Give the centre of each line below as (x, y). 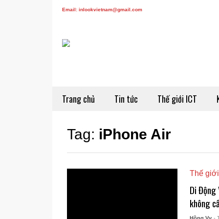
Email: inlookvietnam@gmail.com (102, 10)
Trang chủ (78, 99)
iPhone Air (135, 134)
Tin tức (126, 99)
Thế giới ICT (177, 99)
